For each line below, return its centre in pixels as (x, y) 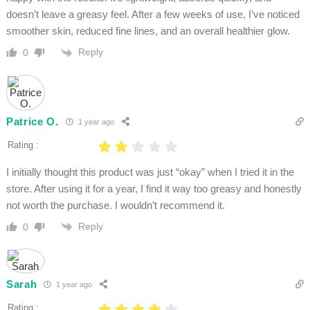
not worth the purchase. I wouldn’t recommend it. (115, 205)
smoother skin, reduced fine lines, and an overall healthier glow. (149, 31)
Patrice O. (32, 122)
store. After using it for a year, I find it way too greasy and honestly (154, 188)
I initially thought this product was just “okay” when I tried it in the (150, 172)
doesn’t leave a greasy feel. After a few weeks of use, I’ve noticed (153, 15)
